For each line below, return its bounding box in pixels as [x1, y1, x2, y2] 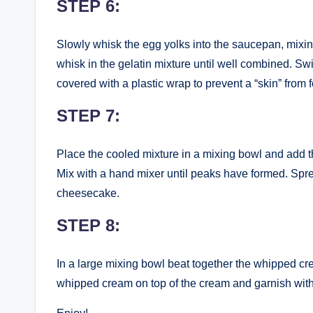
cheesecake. [57, 187, 119, 199]
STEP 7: [57, 105, 120, 125]
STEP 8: [57, 215, 120, 235]
